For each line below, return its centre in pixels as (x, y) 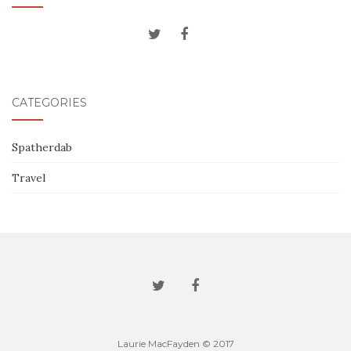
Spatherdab (42, 147)
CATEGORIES (49, 103)
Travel (29, 178)
